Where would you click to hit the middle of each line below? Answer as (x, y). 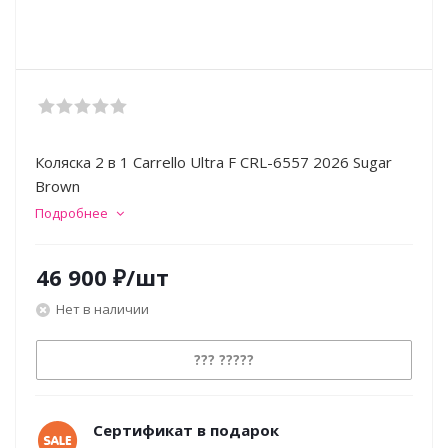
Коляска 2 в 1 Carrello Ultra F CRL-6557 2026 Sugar (213, 162)
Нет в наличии (102, 308)
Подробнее (71, 213)
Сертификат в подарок (186, 430)
